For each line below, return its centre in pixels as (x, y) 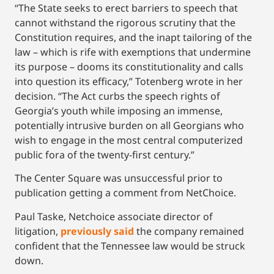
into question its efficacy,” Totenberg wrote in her (129, 81)
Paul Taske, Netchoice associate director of (114, 216)
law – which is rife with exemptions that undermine (133, 52)
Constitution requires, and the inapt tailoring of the (133, 37)
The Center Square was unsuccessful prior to (119, 178)
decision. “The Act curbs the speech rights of (117, 96)
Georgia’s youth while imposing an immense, (119, 110)
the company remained (189, 231)
